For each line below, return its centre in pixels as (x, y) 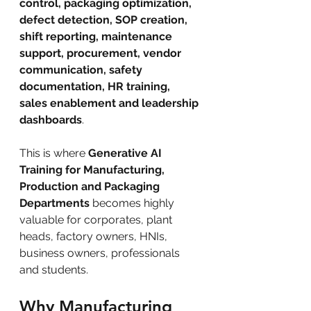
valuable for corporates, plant (97, 220)
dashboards (51, 120)
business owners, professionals (101, 253)
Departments (54, 203)
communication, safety (82, 70)
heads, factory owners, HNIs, (95, 236)
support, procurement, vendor (102, 53)
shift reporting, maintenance (97, 36)
